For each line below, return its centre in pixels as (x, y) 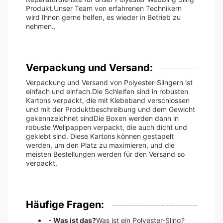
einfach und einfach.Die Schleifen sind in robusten (107, 91)
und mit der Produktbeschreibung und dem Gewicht (111, 109)
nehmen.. (41, 26)
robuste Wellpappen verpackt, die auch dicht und (107, 127)
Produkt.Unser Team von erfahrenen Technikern (104, 8)
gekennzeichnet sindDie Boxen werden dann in (102, 118)
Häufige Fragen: (65, 205)
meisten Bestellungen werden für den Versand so (105, 154)
